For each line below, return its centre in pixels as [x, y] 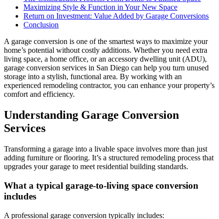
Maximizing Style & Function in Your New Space [100, 7]
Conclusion [41, 25]
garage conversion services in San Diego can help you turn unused [106, 68]
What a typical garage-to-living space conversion [101, 185]
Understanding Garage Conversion [91, 115]
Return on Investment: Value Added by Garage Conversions [116, 16]
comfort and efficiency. [39, 94]
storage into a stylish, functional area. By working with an [93, 77]
